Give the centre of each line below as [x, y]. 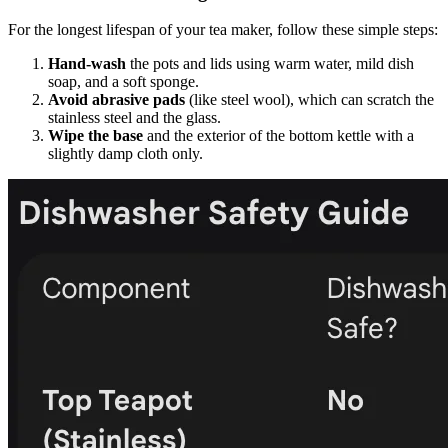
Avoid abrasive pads [116, 100]
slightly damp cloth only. [125, 154]
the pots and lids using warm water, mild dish [270, 64]
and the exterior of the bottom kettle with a [278, 136]
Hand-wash [87, 64]
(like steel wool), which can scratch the [309, 100]
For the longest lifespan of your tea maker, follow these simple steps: [223, 30]
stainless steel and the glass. [134, 118]
